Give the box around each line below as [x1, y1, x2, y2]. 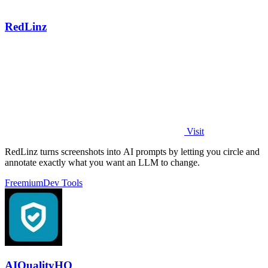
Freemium [5, 177, 43, 188]
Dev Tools [43, 177, 83, 188]
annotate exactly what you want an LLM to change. [5, 157, 200, 167]
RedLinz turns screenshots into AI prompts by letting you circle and [5, 146, 260, 157]
